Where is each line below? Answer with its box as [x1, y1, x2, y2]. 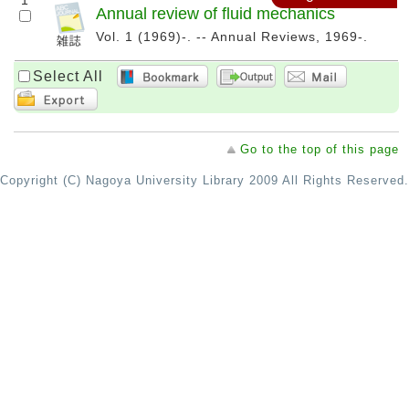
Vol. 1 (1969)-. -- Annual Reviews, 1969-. [96, 29, 368, 45]
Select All [33, 68, 103, 84]
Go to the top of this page [240, 142, 399, 157]
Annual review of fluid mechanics [96, 4, 335, 24]
